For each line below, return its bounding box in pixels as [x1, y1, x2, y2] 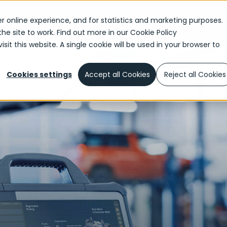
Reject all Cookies [164, 69, 226, 80]
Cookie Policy [130, 27, 177, 37]
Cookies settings [6, 69, 72, 80]
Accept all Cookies [84, 69, 150, 80]
